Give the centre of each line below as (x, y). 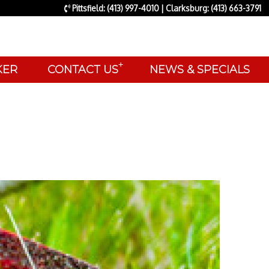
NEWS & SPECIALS (200, 69)
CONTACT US (83, 69)
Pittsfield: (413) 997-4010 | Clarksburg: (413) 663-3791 (165, 8)
